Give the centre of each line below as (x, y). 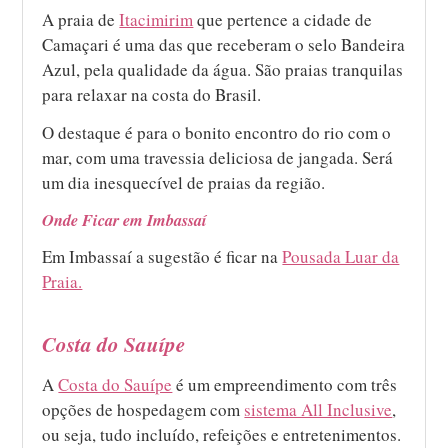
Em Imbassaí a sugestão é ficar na (162, 256)
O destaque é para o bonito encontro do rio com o (217, 132)
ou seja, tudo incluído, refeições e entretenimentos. (222, 434)
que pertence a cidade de (283, 19)
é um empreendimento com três (285, 384)
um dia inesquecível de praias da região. (184, 182)
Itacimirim (156, 19)
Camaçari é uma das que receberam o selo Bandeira (224, 44)
